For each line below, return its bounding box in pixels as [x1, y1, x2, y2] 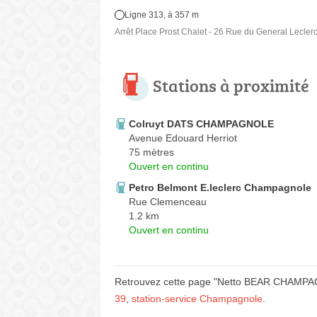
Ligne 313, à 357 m [125, 10, 200, 21]
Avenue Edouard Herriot [129, 132, 237, 144]
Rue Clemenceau [129, 196, 207, 208]
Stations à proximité [153, 74, 309, 98]
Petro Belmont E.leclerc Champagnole [129, 182, 311, 194]
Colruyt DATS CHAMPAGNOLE [129, 118, 274, 130]
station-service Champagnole [132, 293, 263, 305]
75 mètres [129, 146, 174, 158]
